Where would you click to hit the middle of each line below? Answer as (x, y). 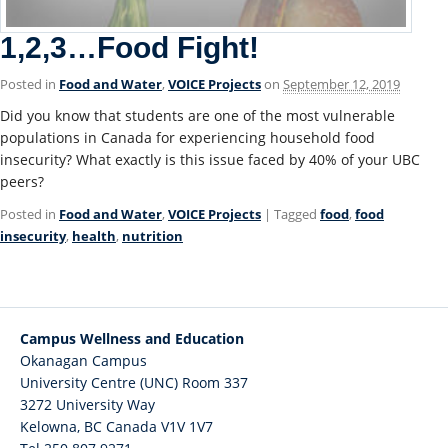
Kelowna (48, 427)
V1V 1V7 (187, 427)
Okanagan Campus (83, 361)
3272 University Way (87, 405)
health (94, 236)
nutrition (152, 236)
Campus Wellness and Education (132, 339)
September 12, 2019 (341, 84)
